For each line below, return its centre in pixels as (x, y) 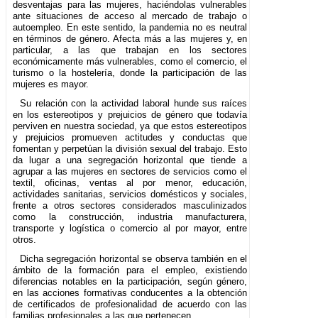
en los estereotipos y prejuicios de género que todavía (130, 114)
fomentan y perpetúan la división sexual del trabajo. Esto (130, 148)
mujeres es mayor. (51, 84)
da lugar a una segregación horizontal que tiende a (130, 160)
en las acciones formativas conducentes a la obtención (130, 292)
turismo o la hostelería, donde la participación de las (130, 72)
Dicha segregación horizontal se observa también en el (133, 258)
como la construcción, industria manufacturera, (130, 216)
